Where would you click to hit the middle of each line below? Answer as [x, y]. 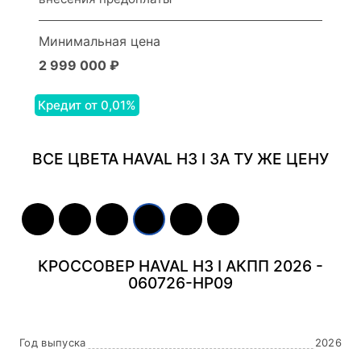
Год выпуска [53, 342]
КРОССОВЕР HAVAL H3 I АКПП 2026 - [180, 266]
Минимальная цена [100, 41]
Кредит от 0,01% [87, 105]
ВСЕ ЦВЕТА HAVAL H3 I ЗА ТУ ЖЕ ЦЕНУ [180, 158]
